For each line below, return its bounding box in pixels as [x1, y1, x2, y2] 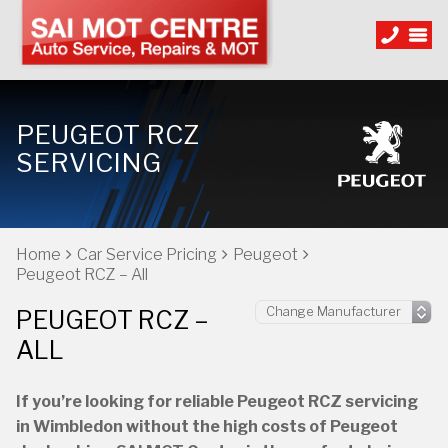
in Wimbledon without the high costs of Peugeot [16, 417, 398, 436]
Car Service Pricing [77, 245, 217, 264]
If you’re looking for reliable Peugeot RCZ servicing [16, 392, 418, 411]
